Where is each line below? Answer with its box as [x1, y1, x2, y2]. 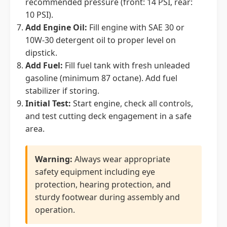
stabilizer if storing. [25, 85, 99, 96]
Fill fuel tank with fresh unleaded [63, 60, 190, 71]
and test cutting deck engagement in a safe [25, 110, 192, 122]
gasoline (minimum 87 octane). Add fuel [25, 72, 177, 84]
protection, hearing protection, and [35, 179, 171, 190]
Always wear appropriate [72, 154, 170, 165]
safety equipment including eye [35, 166, 155, 177]
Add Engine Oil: [25, 22, 87, 33]
